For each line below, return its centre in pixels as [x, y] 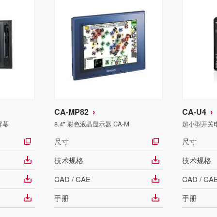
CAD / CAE [72, 179]
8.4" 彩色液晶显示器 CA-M [92, 124]
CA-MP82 [71, 112]
